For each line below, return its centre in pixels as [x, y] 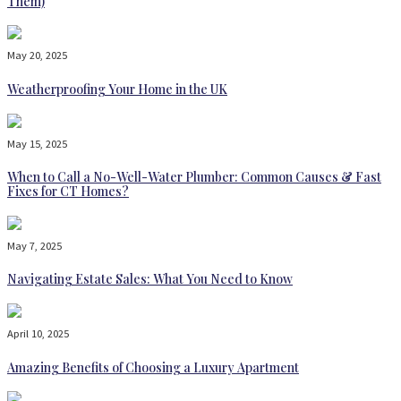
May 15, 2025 [37, 143]
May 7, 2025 [34, 245]
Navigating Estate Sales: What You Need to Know [150, 279]
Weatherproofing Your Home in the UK [117, 89]
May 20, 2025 [37, 55]
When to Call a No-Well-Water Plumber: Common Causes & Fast [194, 177]
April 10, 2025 [38, 333]
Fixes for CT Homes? [68, 192]
